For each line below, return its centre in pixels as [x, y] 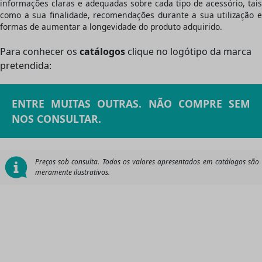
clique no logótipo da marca [188, 51]
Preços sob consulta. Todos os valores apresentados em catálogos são [147, 161]
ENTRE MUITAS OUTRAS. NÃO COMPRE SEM [131, 103]
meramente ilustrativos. [72, 172]
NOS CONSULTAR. [56, 118]
